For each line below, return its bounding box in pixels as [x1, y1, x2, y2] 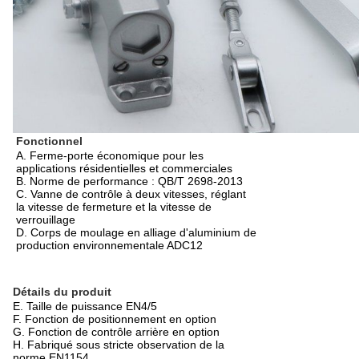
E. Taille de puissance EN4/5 [13, 300, 157, 313]
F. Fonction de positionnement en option [13, 313, 216, 326]
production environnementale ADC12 [16, 239, 203, 252]
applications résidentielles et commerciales [16, 162, 232, 175]
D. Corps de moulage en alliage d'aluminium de [16, 226, 256, 240]
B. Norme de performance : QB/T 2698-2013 [16, 175, 243, 188]
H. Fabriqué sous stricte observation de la [13, 338, 224, 352]
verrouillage [16, 213, 75, 227]
